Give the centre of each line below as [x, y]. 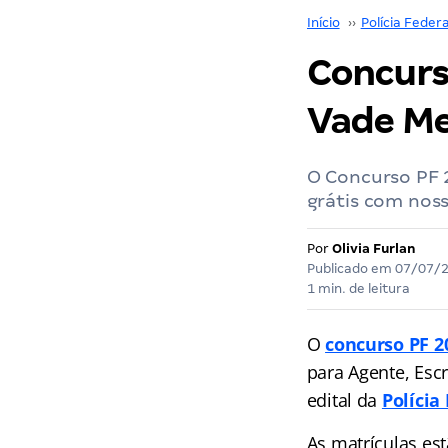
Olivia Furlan [373, 248]
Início [323, 22]
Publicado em [350, 268]
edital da [344, 400]
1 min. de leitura [358, 288]
